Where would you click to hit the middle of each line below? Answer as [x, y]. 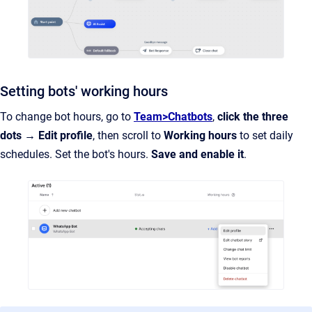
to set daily [265, 136]
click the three [253, 117]
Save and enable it [197, 155]
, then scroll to [128, 136]
